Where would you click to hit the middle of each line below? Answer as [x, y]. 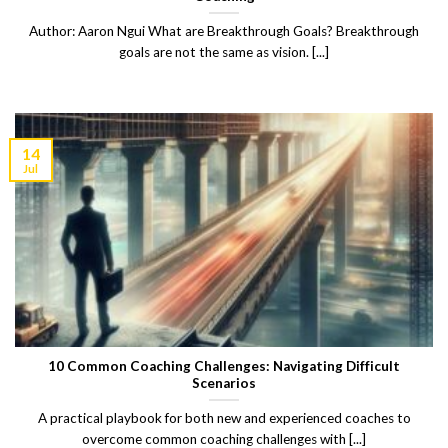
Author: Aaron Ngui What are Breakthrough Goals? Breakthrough [224, 30]
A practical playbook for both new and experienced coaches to [224, 417]
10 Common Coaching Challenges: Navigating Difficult [224, 366]
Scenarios [224, 383]
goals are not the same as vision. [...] [224, 51]
